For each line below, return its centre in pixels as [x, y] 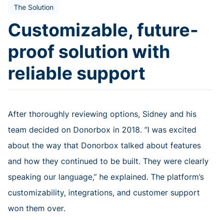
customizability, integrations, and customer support [104, 193]
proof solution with [89, 52]
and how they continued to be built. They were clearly [108, 161]
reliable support [77, 73]
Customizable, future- [103, 30]
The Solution [34, 7]
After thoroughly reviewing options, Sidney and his [102, 114]
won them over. [37, 208]
